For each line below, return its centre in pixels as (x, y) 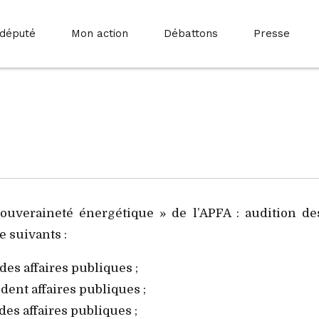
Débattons (191, 33)
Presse (272, 33)
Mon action (100, 33)
